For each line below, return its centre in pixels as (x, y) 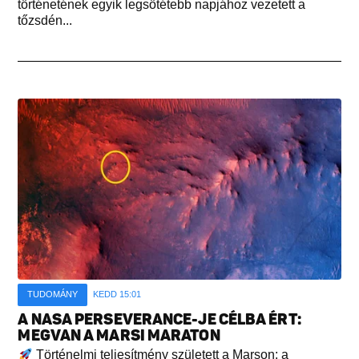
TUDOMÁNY (53, 294)
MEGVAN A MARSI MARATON (119, 336)
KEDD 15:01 (117, 294)
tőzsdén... (45, 21)
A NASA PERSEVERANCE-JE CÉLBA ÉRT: (159, 320)
